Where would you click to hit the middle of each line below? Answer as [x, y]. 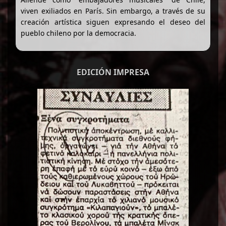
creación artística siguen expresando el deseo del [113, 22]
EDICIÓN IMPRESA [113, 72]
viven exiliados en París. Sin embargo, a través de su [113, 11]
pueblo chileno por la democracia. [78, 33]
